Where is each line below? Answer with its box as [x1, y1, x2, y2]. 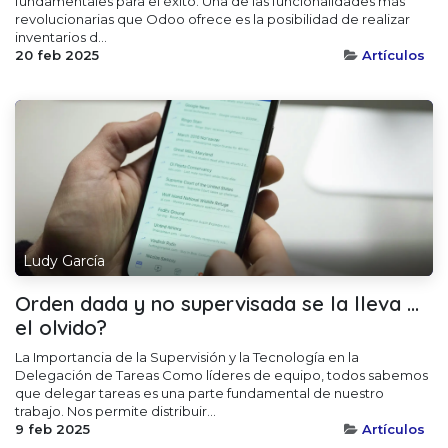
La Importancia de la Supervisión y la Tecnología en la [15, 349, 359, 366]
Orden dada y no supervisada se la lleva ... [15, 291, 419, 317]
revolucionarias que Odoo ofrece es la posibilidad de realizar [15, 11, 410, 28]
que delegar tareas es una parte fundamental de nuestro [15, 385, 384, 402]
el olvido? [15, 315, 107, 341]
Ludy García [23, 252, 105, 271]
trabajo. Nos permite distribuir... [15, 403, 216, 420]
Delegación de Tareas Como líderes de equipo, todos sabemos [15, 367, 428, 384]
